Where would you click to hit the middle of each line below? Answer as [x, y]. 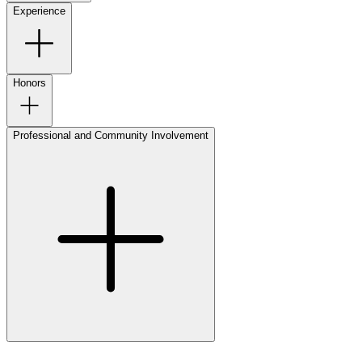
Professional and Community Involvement [111, 135]
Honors [29, 82]
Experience [39, 11]
